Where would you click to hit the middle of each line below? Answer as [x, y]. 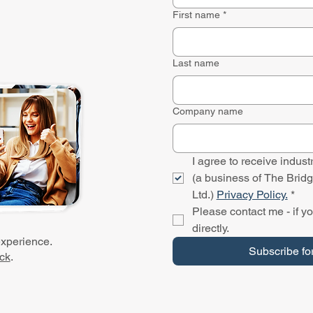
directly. [210, 228]
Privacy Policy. [252, 195]
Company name [208, 111]
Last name [196, 63]
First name [196, 15]
